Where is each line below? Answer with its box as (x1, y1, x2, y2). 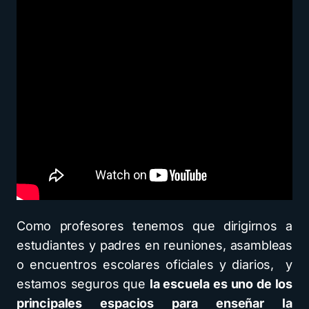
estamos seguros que (17, 277, 150, 292)
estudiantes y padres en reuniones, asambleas (17, 238, 292, 253)
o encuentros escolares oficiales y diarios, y (17, 257, 292, 272)
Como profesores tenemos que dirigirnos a (17, 219, 292, 234)
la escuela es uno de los (149, 277, 292, 292)
